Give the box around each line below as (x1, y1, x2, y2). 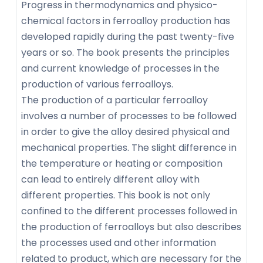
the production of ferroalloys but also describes (21, 220, 241, 234)
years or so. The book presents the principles (21, 46, 230, 60)
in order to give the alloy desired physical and (21, 125, 230, 139)
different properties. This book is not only (21, 188, 210, 203)
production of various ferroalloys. (21, 77, 173, 92)
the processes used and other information (21, 236, 216, 250)
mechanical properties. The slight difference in (21, 141, 237, 155)
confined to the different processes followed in (21, 204, 237, 218)
